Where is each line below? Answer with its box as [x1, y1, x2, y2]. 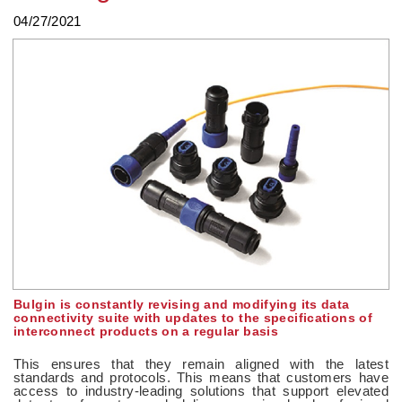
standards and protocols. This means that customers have [13, 369, 389, 385]
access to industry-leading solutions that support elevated [13, 382, 389, 398]
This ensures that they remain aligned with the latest [13, 355, 389, 371]
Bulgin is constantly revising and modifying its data [13, 296, 350, 311]
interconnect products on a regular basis [13, 323, 278, 338]
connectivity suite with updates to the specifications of [13, 310, 372, 325]
